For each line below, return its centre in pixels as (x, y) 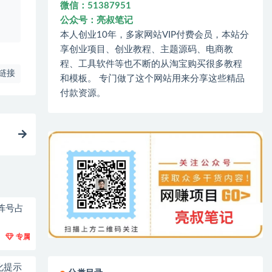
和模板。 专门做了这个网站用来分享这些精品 (153, 78)
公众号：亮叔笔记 (97, 20)
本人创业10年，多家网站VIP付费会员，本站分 (155, 35)
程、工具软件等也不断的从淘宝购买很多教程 (151, 64)
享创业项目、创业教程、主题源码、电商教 (147, 49)
